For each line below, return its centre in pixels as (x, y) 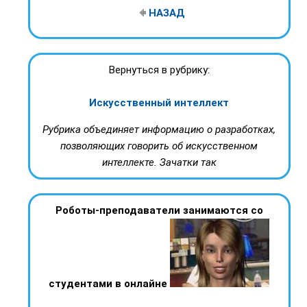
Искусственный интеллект (159, 103)
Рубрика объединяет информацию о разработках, (159, 130)
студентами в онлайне (108, 284)
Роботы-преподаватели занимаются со (159, 211)
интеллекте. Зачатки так (159, 163)
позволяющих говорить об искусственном (159, 146)
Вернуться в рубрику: (159, 70)
